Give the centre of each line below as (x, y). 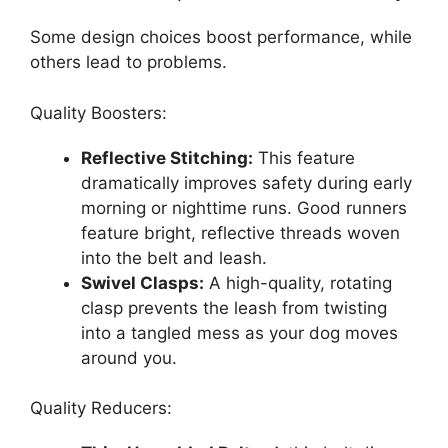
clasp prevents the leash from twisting (234, 307)
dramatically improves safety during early (246, 182)
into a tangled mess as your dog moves (239, 332)
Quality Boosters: (98, 112)
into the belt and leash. (174, 257)
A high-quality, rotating (298, 282)
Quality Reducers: (101, 408)
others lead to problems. (128, 62)
